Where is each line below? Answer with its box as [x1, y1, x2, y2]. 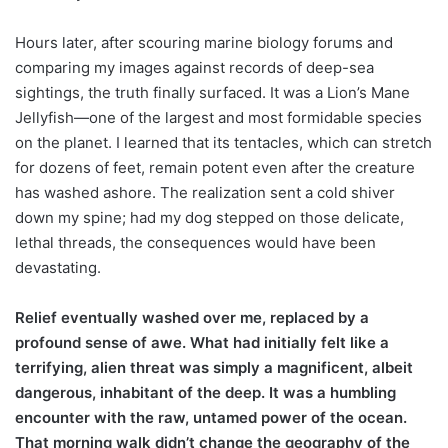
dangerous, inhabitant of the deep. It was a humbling [15, 383, 396, 403]
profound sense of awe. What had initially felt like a [15, 333, 389, 353]
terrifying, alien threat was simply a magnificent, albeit [15, 358, 413, 378]
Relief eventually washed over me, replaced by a [15, 308, 369, 328]
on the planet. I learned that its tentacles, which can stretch [15, 133, 432, 153]
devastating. [15, 258, 101, 278]
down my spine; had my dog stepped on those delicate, [15, 208, 404, 228]
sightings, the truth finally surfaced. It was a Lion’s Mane [15, 83, 410, 103]
